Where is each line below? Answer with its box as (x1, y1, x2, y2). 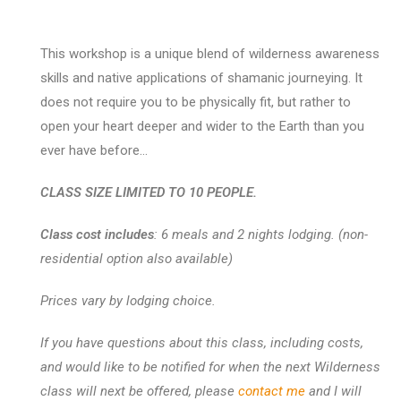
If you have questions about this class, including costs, (39, 334, 363, 351)
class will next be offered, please (39, 382, 238, 399)
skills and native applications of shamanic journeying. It (39, 69, 363, 86)
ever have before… (39, 141, 148, 158)
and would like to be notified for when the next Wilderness (39, 358, 380, 375)
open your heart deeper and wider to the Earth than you (39, 117, 364, 134)
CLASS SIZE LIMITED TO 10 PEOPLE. (39, 183, 257, 200)
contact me (237, 382, 305, 399)
